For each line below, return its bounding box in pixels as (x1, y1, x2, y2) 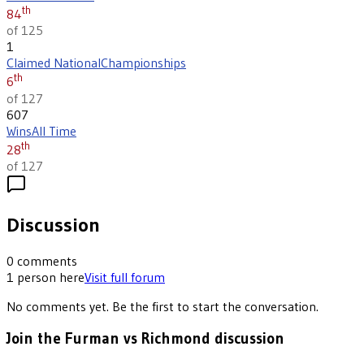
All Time (32, 122, 76, 139)
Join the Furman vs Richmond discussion (6, 329, 284, 349)
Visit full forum (84, 268, 165, 285)
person (17, 268, 56, 285)
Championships (101, 54, 186, 71)
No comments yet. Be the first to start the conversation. (6, 297, 318, 314)
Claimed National (6, 54, 101, 71)
